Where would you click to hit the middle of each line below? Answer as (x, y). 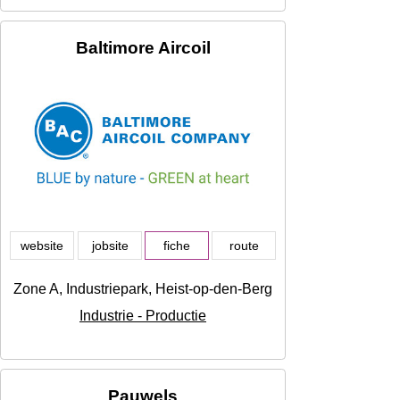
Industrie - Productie (143, 316)
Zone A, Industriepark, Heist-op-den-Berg (143, 289)
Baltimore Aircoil (143, 48)
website (42, 246)
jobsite (110, 246)
